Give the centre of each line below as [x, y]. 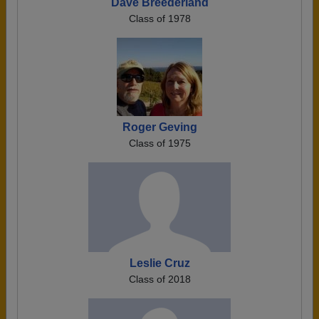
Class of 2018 [159, 279]
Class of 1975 [159, 143]
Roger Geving [159, 127]
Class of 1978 [159, 19]
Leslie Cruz [159, 263]
